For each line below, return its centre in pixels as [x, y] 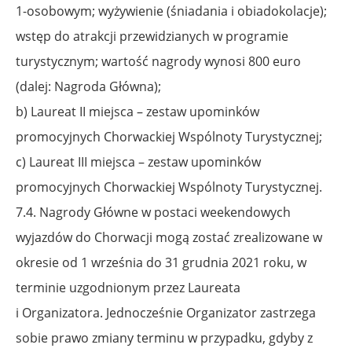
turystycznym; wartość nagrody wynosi [132, 61]
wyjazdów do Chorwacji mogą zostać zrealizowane [164, 237]
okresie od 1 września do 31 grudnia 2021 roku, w [161, 262]
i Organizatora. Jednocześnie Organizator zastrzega [166, 312]
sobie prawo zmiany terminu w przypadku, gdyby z [164, 337]
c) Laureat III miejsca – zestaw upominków [138, 161]
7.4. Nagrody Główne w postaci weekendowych [153, 212]
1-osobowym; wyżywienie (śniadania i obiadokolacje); [171, 11]
